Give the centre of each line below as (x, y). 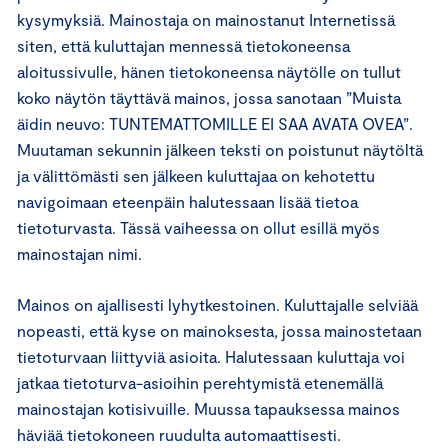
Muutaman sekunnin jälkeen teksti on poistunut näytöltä (220, 149)
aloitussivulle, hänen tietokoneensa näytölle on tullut (209, 71)
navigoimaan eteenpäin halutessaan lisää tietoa (187, 201)
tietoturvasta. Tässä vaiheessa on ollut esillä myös (198, 227)
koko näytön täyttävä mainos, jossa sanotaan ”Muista (209, 97)
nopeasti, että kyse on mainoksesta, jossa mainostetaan (219, 330)
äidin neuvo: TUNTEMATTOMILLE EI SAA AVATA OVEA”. (215, 123)
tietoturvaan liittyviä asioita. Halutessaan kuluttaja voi (211, 356)
